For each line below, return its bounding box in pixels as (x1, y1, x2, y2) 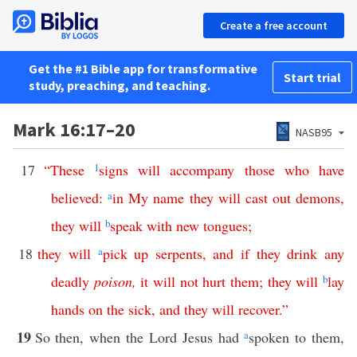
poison (93, 272, 132, 291)
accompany (170, 160, 235, 179)
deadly (51, 272, 89, 291)
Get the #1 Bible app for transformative (29, 61, 257, 76)
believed (51, 188, 99, 207)
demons (296, 188, 340, 207)
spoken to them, (249, 328, 345, 347)
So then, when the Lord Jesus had (34, 328, 245, 347)
